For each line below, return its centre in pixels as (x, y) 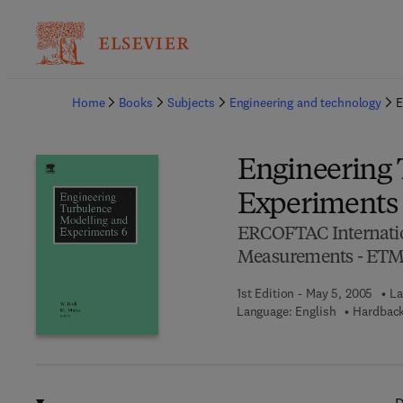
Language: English (286, 311)
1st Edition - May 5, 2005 (304, 293)
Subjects (191, 103)
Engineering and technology (305, 103)
